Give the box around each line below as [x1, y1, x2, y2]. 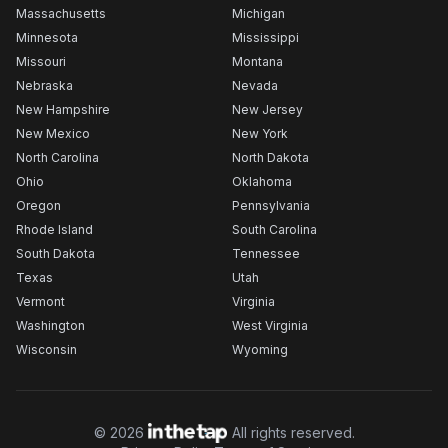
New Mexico [16, 126, 90, 141]
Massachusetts [16, 6, 106, 21]
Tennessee [232, 246, 300, 261]
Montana [232, 54, 283, 69]
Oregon [16, 198, 61, 213]
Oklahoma [232, 174, 292, 189]
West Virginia [232, 318, 308, 333]
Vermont [16, 294, 65, 309]
